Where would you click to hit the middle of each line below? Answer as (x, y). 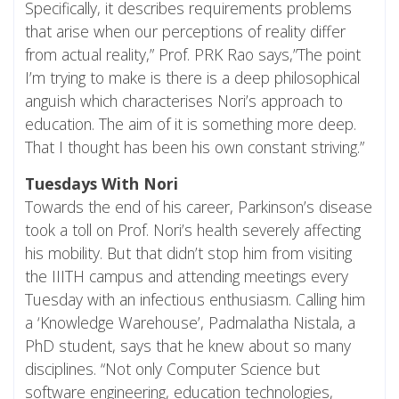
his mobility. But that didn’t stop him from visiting (188, 252)
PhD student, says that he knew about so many (188, 345)
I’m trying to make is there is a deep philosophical (192, 77)
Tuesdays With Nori (102, 183)
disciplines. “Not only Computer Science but (172, 368)
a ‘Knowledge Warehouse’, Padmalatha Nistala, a (190, 322)
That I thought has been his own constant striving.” (195, 147)
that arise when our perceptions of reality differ (185, 31)
